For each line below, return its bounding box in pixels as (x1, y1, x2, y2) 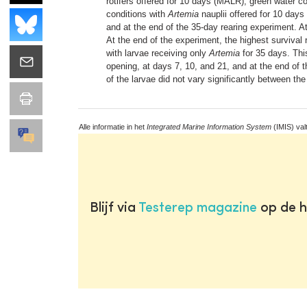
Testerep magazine (138, 201, 257, 215)
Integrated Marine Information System (147, 122, 271, 131)
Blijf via (89, 201, 138, 215)
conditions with (106, 8, 168, 19)
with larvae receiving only (106, 47, 209, 58)
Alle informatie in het (79, 122, 147, 131)
